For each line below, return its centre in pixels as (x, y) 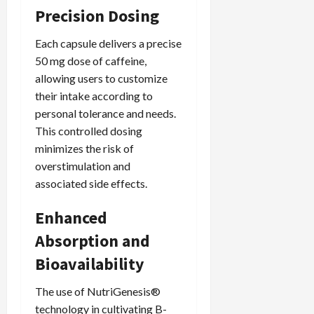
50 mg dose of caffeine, (91, 61)
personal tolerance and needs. (105, 114)
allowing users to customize (101, 78)
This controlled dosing (89, 131)
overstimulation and (83, 166)
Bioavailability (90, 264)
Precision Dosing (97, 16)
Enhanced (71, 218)
